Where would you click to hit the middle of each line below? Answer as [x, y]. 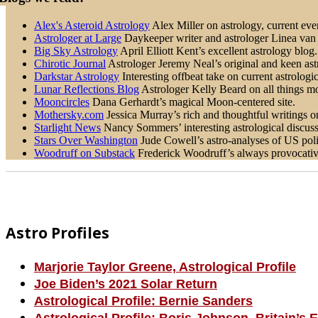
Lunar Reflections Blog [87, 89]
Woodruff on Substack [84, 153]
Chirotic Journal [70, 63]
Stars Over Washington [86, 140]
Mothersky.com [69, 114]
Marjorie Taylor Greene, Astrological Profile [165, 267]
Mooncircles [62, 102]
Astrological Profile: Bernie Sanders [143, 301]
